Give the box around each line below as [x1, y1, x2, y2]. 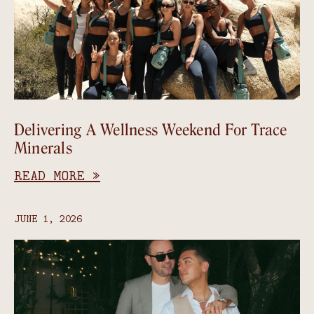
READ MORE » [14, 166, 100, 185]
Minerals [14, 139, 72, 158]
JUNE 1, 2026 [14, 211, 83, 226]
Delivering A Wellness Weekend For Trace [14, 121, 287, 140]
